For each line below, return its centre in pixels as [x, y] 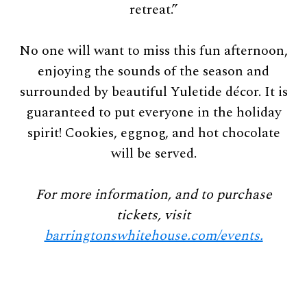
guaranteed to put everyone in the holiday [153, 112]
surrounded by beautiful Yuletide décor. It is [153, 91]
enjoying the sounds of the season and [153, 71]
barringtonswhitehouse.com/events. [153, 235]
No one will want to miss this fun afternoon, [153, 50]
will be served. [153, 153]
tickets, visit [153, 215]
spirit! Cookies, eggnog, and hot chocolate [153, 133]
